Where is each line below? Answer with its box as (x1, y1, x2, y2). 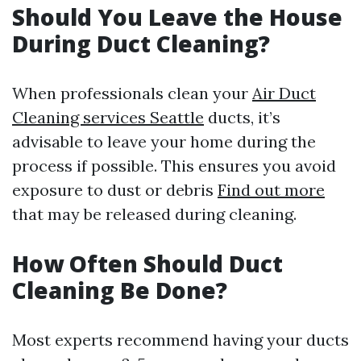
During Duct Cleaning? (12, 28, 270, 59)
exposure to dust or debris (12, 180, 218, 200)
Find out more (218, 180, 325, 200)
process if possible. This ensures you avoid (12, 156, 336, 176)
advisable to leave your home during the (12, 131, 316, 151)
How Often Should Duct (12, 248, 283, 279)
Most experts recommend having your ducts (12, 330, 349, 350)
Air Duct (252, 83, 316, 103)
